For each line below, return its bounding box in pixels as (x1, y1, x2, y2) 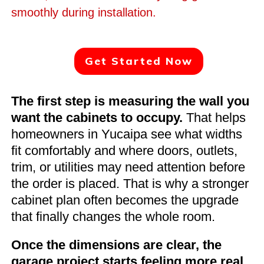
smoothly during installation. (11, 5, 156, 19)
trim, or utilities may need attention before (11, 159, 245, 174)
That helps (183, 110, 246, 125)
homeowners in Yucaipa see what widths (11, 126, 242, 141)
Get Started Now (85, 54, 193, 68)
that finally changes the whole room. (11, 209, 215, 224)
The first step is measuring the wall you (11, 93, 249, 108)
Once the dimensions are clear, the (11, 237, 222, 252)
